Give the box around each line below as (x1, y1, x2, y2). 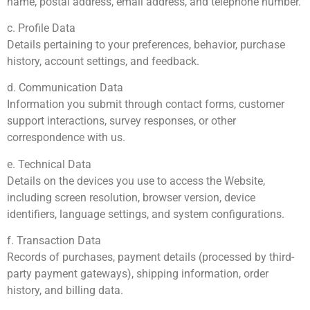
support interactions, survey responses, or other (7, 114, 236, 128)
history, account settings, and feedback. (7, 54, 199, 68)
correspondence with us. (7, 131, 125, 145)
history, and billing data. (7, 284, 123, 298)
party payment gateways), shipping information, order (7, 267, 268, 281)
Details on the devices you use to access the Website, (7, 174, 265, 188)
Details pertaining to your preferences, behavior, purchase (7, 37, 285, 51)
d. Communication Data (7, 81, 123, 95)
